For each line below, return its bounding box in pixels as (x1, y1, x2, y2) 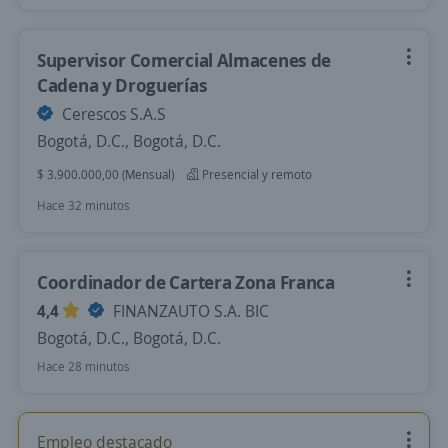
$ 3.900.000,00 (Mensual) (37, 166, 174, 183)
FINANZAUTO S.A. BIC (109, 300, 269, 322)
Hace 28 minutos (37, 358, 130, 375)
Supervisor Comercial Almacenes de (37, 48, 332, 72)
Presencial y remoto (199, 166, 312, 183)
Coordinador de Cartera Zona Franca (37, 270, 335, 294)
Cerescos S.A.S (58, 103, 166, 125)
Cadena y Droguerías (37, 73, 208, 97)
